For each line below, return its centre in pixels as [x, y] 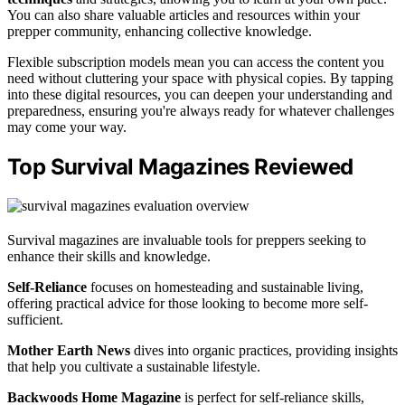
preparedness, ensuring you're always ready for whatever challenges [201, 111]
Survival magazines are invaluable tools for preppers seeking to [187, 240]
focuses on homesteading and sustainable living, [225, 287]
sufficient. [35, 320]
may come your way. [67, 127]
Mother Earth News [69, 351]
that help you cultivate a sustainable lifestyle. [134, 367]
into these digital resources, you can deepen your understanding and [200, 95]
